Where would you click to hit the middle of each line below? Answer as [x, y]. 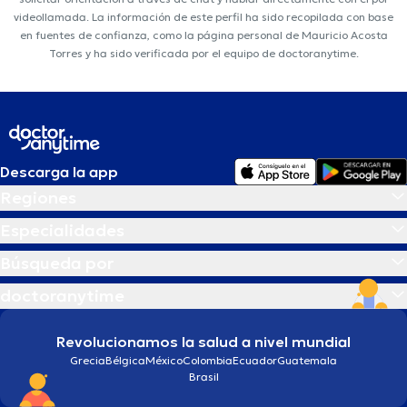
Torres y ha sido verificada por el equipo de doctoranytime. [203, 54]
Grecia [88, 361]
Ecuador [255, 361]
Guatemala [307, 361]
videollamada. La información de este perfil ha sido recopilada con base [203, 17]
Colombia [208, 361]
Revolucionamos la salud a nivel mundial [203, 342]
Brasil [203, 377]
